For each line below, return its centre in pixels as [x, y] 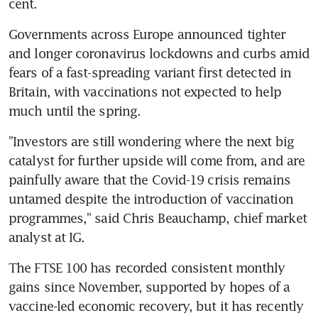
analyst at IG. [47, 237]
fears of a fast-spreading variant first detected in [150, 72]
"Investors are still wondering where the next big [151, 141]
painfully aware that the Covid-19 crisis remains [149, 179]
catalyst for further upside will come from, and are [157, 160]
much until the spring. [75, 110]
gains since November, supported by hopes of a [149, 286]
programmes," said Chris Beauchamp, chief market [158, 218]
